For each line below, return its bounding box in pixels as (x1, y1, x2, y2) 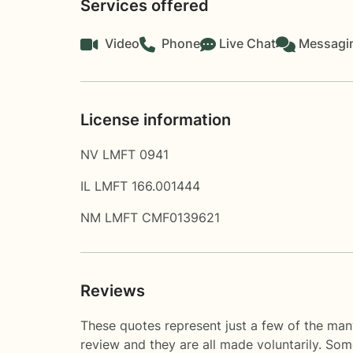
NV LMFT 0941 (80, 146, 169, 162)
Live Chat (219, 35, 276, 51)
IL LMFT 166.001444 (80, 177, 200, 194)
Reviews (80, 281, 145, 300)
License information (80, 110, 231, 129)
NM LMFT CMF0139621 (80, 209, 220, 225)
